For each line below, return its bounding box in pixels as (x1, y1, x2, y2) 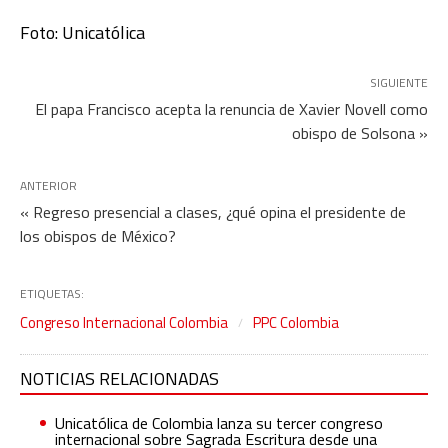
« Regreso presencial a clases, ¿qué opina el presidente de (20, 200, 406, 225)
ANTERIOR (20, 176, 77, 196)
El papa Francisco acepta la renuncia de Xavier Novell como (35, 97, 428, 122)
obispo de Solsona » (292, 121, 428, 146)
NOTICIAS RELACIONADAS (20, 365, 219, 393)
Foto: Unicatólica (20, 19, 145, 47)
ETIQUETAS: (20, 284, 84, 304)
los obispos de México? (20, 224, 176, 249)
